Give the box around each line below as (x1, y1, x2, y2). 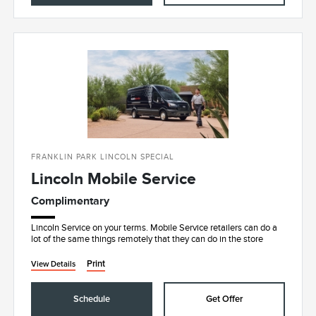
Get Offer (205, 294, 243, 304)
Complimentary (31, 194, 110, 207)
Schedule (73, 294, 111, 304)
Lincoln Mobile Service (31, 169, 197, 188)
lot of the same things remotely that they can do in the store (31, 233, 264, 244)
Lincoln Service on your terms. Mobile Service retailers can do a (31, 222, 278, 233)
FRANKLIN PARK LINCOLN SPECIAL (31, 152, 175, 161)
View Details (31, 260, 76, 268)
